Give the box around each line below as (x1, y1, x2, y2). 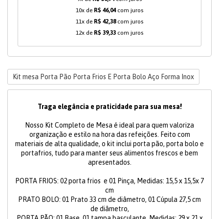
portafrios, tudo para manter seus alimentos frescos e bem (21, 149, 198, 157)
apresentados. (88, 158, 131, 167)
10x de (76, 7, 94, 14)
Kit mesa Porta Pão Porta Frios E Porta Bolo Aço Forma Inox (13, 73, 194, 81)
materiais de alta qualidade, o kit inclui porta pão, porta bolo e (15, 140, 204, 148)
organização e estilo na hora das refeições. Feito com (29, 131, 190, 139)
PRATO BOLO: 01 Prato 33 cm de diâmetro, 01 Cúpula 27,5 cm (18, 196, 201, 204)
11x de (76, 18, 94, 25)
